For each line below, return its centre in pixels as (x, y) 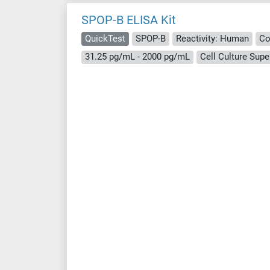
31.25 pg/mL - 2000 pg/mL (137, 57)
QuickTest (105, 38)
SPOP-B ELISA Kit (129, 20)
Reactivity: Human (212, 38)
